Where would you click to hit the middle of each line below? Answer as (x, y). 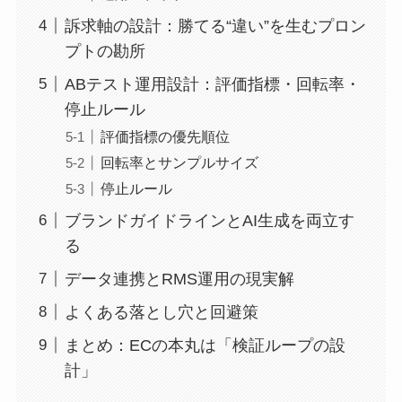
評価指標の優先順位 (165, 136)
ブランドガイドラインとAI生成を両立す (209, 220)
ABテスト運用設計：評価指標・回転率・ (212, 84)
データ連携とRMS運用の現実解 (179, 279)
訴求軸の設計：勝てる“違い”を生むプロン (215, 26)
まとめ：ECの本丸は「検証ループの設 (205, 345)
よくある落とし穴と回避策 (161, 312)
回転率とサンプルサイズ (179, 162)
